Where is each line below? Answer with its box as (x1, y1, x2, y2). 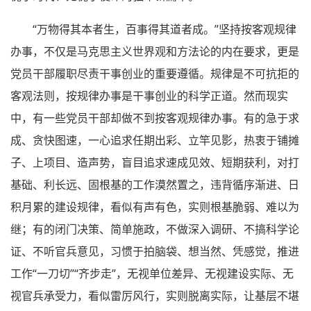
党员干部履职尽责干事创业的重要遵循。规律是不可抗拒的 (10, 65, 299, 81)
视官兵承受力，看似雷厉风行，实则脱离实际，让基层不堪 (10, 287, 299, 303)
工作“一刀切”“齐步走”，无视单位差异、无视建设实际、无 (10, 265, 294, 281)
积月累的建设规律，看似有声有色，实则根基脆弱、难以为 (10, 199, 299, 215)
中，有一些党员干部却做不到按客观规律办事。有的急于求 (10, 110, 299, 126)
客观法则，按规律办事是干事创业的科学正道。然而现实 (10, 87, 288, 103)
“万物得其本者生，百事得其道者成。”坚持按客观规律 (33, 21, 296, 37)
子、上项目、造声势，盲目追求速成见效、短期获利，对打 (10, 154, 299, 170)
